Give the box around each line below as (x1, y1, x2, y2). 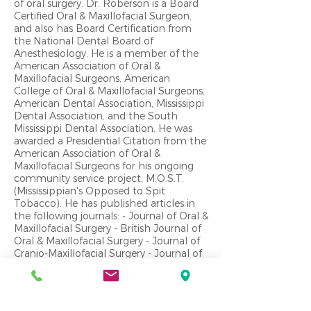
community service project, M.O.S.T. (14, 171, 184, 185)
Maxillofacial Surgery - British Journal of (14, 221, 201, 235)
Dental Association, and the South (14, 109, 178, 122)
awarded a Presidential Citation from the (14, 134, 206, 147)
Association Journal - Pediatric (14, 296, 155, 310)
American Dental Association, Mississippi (14, 96, 204, 110)
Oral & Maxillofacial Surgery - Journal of (14, 234, 200, 247)
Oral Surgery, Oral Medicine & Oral (14, 271, 175, 285)
